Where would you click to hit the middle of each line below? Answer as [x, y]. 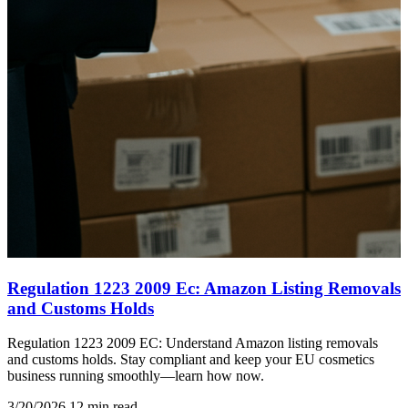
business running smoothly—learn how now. [136, 376]
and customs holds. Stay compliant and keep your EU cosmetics [191, 360]
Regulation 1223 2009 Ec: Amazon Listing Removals [204, 288]
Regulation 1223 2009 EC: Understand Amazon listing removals [193, 343]
